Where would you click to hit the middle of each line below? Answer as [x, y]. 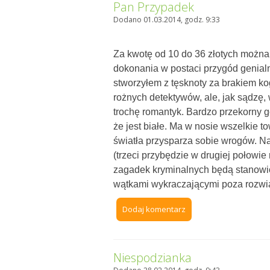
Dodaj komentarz [154, 209]
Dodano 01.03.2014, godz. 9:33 [167, 20]
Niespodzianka [153, 258]
